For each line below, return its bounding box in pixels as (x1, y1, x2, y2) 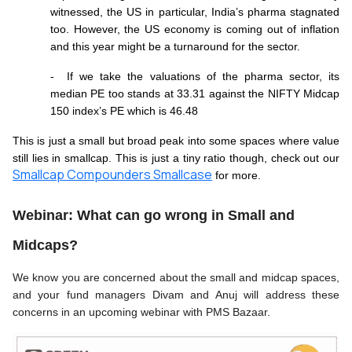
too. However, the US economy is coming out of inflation (50, 22, 339, 35)
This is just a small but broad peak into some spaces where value (13, 134, 339, 147)
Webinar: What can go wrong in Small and (13, 207, 295, 223)
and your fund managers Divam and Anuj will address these (13, 288, 339, 301)
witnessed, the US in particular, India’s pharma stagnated (50, 5, 339, 18)
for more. (212, 168, 264, 181)
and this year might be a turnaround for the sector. (50, 39, 300, 53)
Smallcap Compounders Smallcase (13, 165, 212, 183)
